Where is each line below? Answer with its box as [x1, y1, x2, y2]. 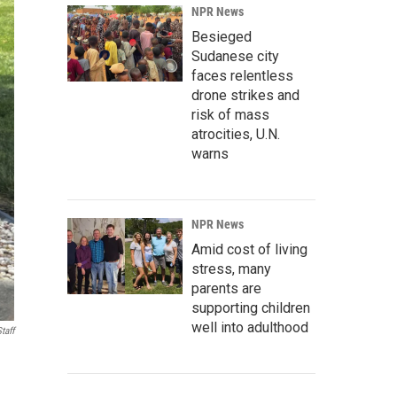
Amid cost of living [191, 241, 307, 258]
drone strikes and [191, 87, 300, 104]
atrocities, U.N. [191, 126, 280, 143]
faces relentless [191, 67, 293, 84]
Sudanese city [191, 48, 279, 65]
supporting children [191, 300, 310, 316]
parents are [191, 280, 261, 297]
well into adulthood [191, 319, 308, 336]
